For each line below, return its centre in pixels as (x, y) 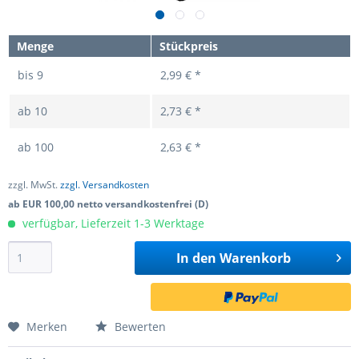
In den (196, 258)
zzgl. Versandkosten (105, 185)
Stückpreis (189, 46)
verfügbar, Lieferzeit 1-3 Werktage (112, 223)
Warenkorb (255, 258)
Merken (47, 327)
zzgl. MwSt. (34, 185)
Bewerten (139, 327)
